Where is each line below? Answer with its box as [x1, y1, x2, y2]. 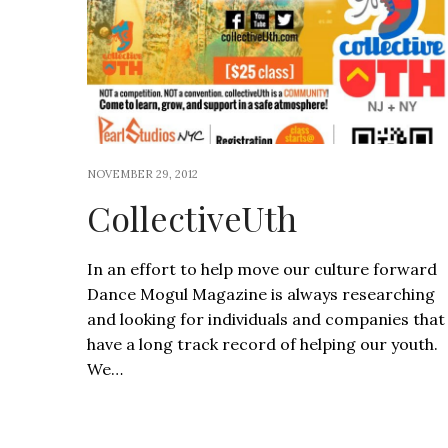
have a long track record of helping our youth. [87, 334, 438, 355]
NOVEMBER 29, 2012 [87, 167, 198, 182]
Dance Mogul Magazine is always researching [87, 284, 435, 305]
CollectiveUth [87, 195, 297, 242]
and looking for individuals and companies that [87, 309, 445, 330]
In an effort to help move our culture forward [87, 259, 437, 280]
